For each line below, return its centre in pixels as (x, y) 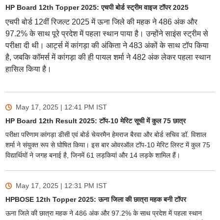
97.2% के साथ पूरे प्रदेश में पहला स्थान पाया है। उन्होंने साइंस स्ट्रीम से (107, 34)
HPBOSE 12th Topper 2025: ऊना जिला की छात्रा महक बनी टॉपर (96, 200)
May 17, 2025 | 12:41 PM (55, 107)
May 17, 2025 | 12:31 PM (55, 186)
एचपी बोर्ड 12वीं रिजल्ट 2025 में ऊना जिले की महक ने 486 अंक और (101, 22)
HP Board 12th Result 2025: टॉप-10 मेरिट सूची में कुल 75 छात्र (95, 121)
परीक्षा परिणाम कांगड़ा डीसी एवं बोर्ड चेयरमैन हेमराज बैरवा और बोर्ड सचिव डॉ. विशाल (106, 135)
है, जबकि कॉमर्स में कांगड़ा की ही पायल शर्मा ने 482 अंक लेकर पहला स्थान (108, 57)
